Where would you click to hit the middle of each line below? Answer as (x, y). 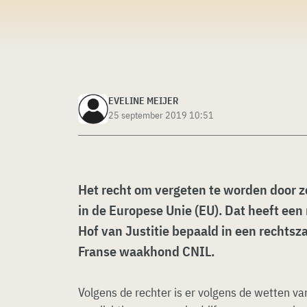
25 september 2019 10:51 (161, 115)
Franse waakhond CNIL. (148, 251)
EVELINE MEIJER (143, 101)
